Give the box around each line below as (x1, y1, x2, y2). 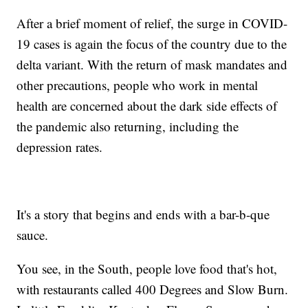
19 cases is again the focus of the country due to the (16, 34, 287, 52)
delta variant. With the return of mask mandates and (16, 55, 288, 73)
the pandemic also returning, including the (16, 117, 239, 135)
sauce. (16, 225, 49, 243)
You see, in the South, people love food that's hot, (16, 259, 278, 277)
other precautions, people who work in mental (16, 76, 258, 93)
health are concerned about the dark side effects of (16, 96, 278, 114)
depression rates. (16, 137, 103, 155)
